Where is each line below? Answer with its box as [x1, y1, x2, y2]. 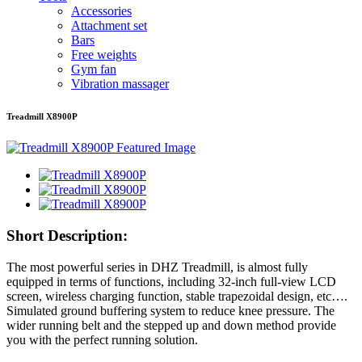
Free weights [71, 47, 137, 61]
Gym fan [71, 61, 116, 76]
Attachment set [71, 18, 147, 32]
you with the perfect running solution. [6, 332, 198, 347]
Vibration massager [71, 76, 169, 90]
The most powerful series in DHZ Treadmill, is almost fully [6, 259, 308, 274]
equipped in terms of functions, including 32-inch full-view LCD [6, 274, 336, 288]
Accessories [71, 3, 132, 18]
